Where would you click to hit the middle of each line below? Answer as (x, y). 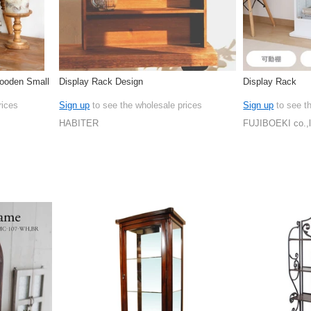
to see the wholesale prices (146, 105)
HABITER (79, 123)
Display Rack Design (101, 81)
